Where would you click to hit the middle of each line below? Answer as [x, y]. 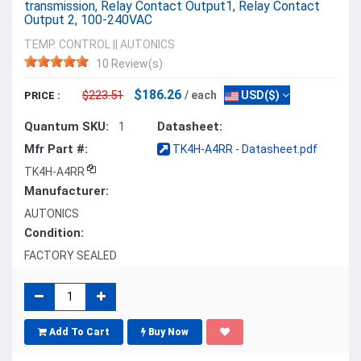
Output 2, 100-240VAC [88, 19]
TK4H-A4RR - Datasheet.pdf [244, 149]
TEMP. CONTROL [67, 44]
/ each [201, 95]
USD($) [259, 95]
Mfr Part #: [56, 149]
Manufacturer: [66, 191]
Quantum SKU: [66, 126]
